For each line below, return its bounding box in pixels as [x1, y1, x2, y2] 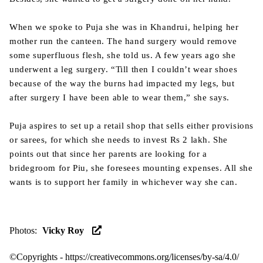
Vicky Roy [42, 225, 84, 235]
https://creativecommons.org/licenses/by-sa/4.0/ [65, 252, 239, 262]
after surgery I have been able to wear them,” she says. [9, 93, 230, 102]
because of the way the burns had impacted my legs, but [9, 79, 235, 88]
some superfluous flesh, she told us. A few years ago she [9, 50, 236, 60]
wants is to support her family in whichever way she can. [9, 177, 238, 187]
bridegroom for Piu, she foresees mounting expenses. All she [9, 163, 253, 173]
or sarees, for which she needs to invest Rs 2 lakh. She [9, 135, 228, 144]
